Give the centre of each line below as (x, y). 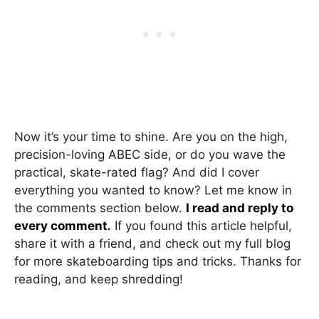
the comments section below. (100, 208)
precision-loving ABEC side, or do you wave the (150, 155)
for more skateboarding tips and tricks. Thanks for (158, 261)
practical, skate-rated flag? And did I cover (137, 172)
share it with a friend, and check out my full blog (152, 244)
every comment (61, 226)
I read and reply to (240, 208)
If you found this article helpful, (202, 226)
